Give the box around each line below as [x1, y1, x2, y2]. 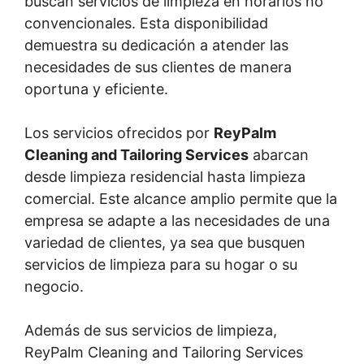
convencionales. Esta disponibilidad [24, 15, 268, 32]
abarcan [249, 146, 309, 163]
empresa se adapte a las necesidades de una [24, 212, 330, 229]
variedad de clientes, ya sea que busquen [24, 234, 305, 251]
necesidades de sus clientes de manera [24, 58, 292, 76]
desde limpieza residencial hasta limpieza [24, 168, 305, 185]
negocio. [24, 278, 84, 295]
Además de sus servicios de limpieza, [24, 322, 277, 339]
